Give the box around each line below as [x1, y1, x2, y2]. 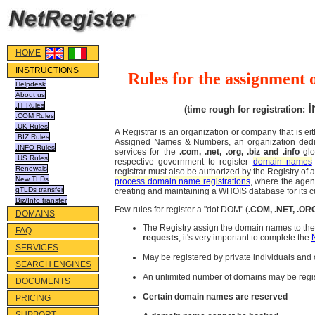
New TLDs [15, 175, 49, 183]
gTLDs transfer [15, 186, 63, 193]
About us [15, 91, 45, 98]
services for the [115, 147, 180, 157]
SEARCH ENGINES [15, 259, 91, 269]
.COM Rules [15, 112, 54, 120]
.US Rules [15, 154, 48, 162]
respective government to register [115, 157, 253, 167]
